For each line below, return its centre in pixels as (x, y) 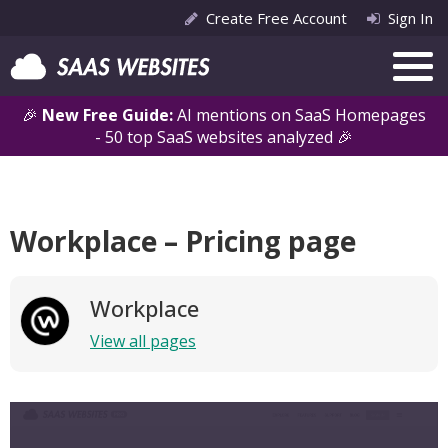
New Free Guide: (109, 115)
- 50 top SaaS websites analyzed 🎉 (224, 137)
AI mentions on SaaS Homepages (301, 115)
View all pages (143, 341)
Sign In (410, 18)
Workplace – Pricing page (183, 241)
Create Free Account (276, 18)
